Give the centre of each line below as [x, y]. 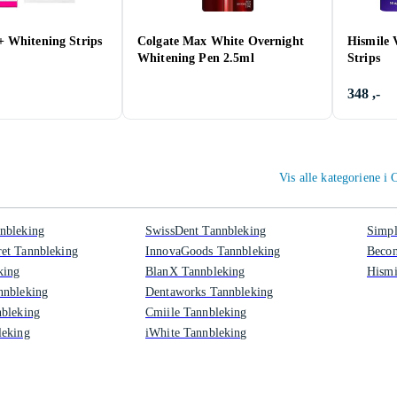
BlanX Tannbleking [195, 272]
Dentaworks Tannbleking [210, 292]
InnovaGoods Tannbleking [213, 251]
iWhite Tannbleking [196, 333]
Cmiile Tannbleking [196, 312]
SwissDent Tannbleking [206, 231]
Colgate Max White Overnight [221, 41]
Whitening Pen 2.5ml [196, 58]
